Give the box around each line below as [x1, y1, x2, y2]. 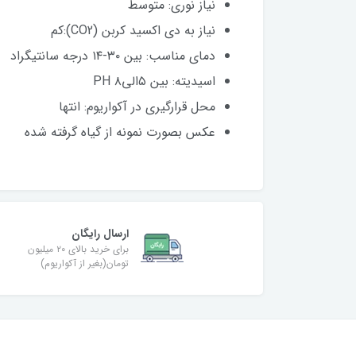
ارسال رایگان [72, 224, 129, 242]
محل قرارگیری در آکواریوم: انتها [55, 96, 215, 117]
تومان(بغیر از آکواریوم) [41, 255, 129, 271]
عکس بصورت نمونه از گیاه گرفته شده [25, 122, 215, 142]
